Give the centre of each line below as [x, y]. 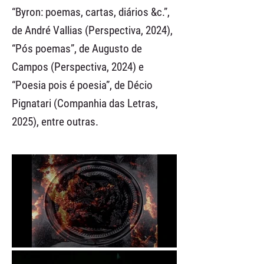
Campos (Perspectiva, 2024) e [78, 67]
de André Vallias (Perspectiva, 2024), [92, 30]
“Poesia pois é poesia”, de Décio [82, 85]
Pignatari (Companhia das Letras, [85, 103]
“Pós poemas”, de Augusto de [77, 49]
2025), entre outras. [55, 122]
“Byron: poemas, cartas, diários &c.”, [91, 12]
